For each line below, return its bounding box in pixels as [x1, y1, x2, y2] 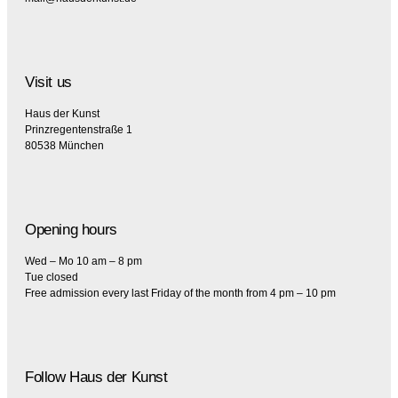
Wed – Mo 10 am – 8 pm [25, 255, 142, 268]
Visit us [25, 74, 72, 92]
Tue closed [25, 271, 78, 284]
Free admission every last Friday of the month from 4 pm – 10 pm [25, 287, 336, 300]
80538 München [25, 139, 104, 153]
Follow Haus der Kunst [25, 369, 168, 386]
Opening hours [25, 221, 117, 239]
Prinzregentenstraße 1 [25, 123, 132, 137]
